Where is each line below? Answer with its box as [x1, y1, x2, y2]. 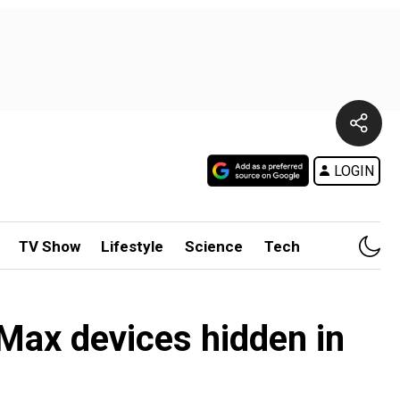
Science [185, 237, 244, 255]
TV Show [18, 237, 80, 255]
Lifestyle [101, 237, 164, 255]
